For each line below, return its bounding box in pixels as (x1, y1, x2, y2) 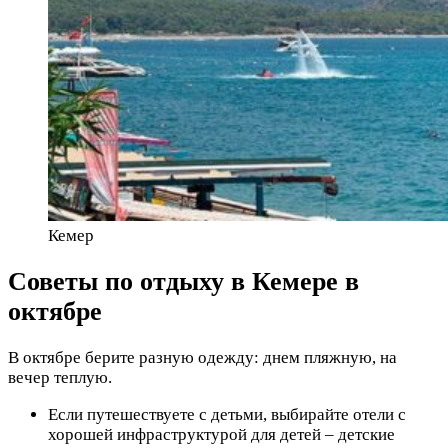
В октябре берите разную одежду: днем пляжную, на (8, 347, 397, 367)
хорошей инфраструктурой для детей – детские (48, 424, 395, 444)
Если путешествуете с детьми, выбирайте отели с (48, 404, 406, 424)
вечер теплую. (8, 367, 112, 387)
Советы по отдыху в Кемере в (8, 266, 359, 296)
